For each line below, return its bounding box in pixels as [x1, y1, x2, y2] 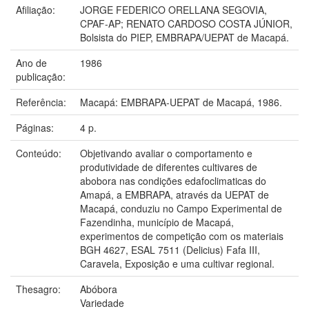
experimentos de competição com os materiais [80, 228, 283, 243]
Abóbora [80, 281, 117, 296]
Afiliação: [16, 2, 58, 17]
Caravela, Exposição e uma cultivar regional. [80, 256, 275, 270]
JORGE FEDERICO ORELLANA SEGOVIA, [80, 2, 267, 17]
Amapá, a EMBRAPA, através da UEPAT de [80, 187, 269, 201]
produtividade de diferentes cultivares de [80, 159, 257, 174]
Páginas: [16, 120, 57, 134]
